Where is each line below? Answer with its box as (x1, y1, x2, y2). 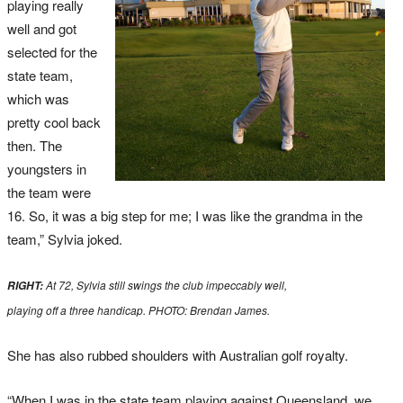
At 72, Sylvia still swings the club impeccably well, (46, 277, 287, 293)
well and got (7, 19, 76, 39)
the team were (7, 183, 91, 202)
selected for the (7, 42, 97, 62)
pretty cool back (7, 112, 101, 132)
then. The (7, 136, 62, 156)
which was (7, 89, 69, 109)
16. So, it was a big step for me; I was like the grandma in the (7, 206, 363, 226)
